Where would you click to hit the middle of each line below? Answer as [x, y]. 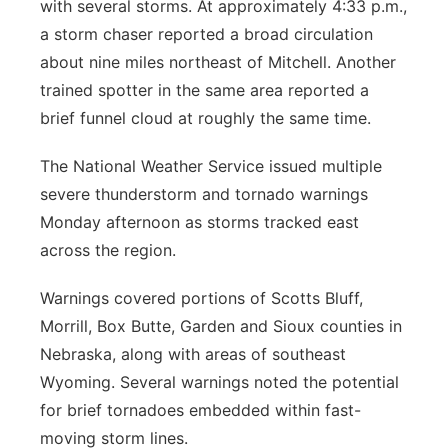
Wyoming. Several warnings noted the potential [219, 382]
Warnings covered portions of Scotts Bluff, [201, 298]
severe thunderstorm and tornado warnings [204, 194]
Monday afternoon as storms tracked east [199, 222]
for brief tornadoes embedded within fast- [200, 410]
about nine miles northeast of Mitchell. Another [218, 62]
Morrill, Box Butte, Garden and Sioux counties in [221, 326]
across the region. [108, 250]
